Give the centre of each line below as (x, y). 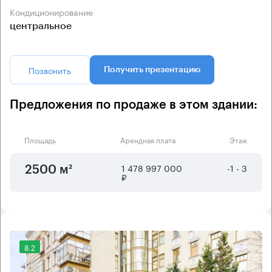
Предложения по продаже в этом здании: (134, 105)
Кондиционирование (54, 11)
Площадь (40, 139)
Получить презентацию (152, 70)
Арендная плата (148, 139)
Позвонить (50, 70)
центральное (41, 26)
